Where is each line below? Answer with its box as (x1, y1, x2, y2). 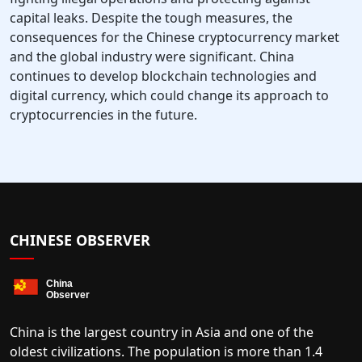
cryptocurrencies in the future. (10, 106, 197, 124)
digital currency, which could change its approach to (10, 86, 329, 105)
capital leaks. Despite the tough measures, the (10, 9, 293, 27)
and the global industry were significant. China (10, 48, 294, 66)
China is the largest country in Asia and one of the (10, 323, 314, 342)
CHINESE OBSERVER (10, 230, 150, 250)
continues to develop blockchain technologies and (10, 67, 317, 86)
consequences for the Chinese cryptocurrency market (10, 28, 339, 47)
